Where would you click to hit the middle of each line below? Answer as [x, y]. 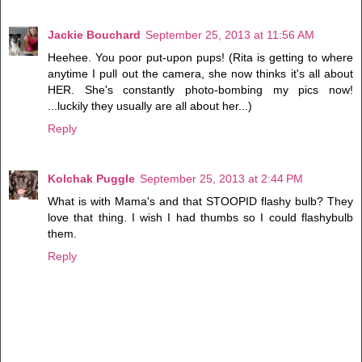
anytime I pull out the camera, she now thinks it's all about [200, 73]
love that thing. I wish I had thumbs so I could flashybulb [200, 217]
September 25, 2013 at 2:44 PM [221, 178]
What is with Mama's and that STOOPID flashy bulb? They [200, 201]
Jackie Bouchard [94, 34]
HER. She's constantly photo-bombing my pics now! [200, 89]
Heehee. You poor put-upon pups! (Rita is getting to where [200, 57]
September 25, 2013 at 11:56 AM [230, 34]
